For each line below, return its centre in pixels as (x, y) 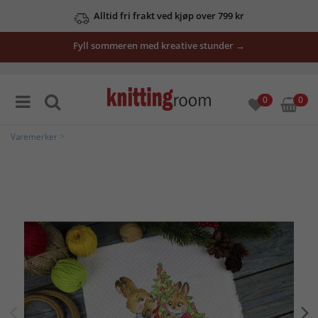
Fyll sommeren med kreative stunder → (159, 45)
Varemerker (34, 137)
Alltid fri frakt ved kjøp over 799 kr (169, 16)
